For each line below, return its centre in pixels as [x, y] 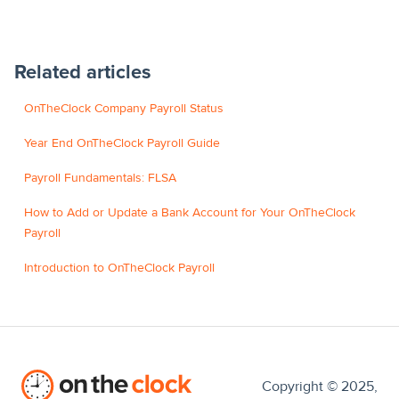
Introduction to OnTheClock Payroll [120, 268]
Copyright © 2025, [320, 386]
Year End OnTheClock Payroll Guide [122, 143]
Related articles [83, 73]
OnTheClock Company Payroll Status [124, 109]
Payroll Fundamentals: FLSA [101, 178]
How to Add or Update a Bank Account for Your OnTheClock [190, 213]
